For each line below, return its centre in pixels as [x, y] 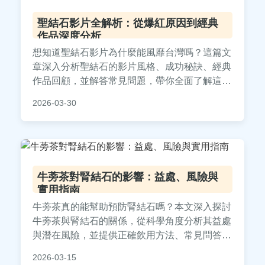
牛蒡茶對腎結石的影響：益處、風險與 [128, 177]
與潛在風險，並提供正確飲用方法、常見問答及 [132, 235]
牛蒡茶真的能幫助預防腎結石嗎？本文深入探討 [132, 207]
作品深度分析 [69, 36]
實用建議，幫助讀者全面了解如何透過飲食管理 [132, 250]
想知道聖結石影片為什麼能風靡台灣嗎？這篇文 [132, 53]
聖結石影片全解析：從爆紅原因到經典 [128, 23]
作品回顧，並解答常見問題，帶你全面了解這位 [132, 81]
